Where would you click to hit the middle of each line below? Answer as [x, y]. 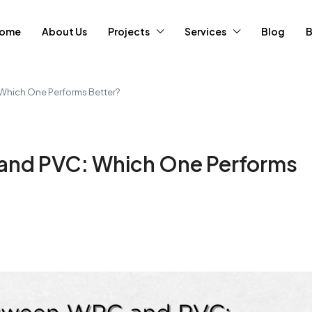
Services [205, 31]
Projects [129, 31]
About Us [64, 31]
